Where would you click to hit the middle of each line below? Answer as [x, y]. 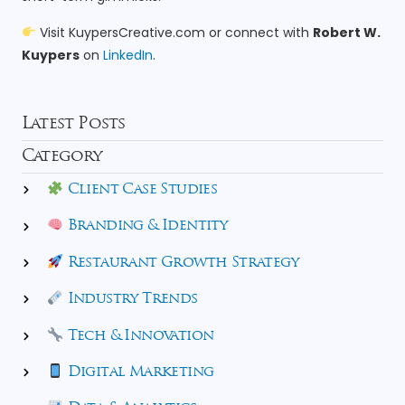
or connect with [259, 32]
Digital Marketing [139, 373]
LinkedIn [128, 55]
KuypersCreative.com [137, 32]
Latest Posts [74, 125]
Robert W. [346, 32]
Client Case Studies [141, 190]
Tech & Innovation [139, 337]
